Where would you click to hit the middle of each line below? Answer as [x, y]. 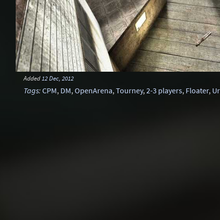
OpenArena [94, 90]
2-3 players [164, 90]
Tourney [129, 90]
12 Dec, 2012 [58, 78]
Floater [197, 90]
